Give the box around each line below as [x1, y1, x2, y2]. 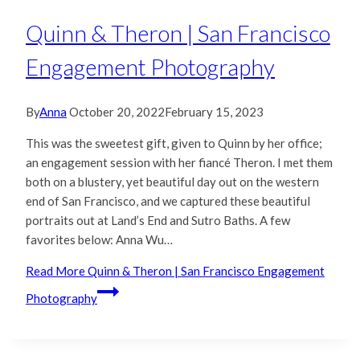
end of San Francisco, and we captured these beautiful [26, 194, 310, 209]
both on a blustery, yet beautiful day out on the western [26, 174, 319, 190]
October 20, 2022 [69, 104, 165, 120]
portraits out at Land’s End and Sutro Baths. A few [26, 213, 290, 228]
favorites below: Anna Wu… [26, 232, 173, 247]
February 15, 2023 [165, 104, 264, 120]
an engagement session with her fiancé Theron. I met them [26, 155, 333, 170]
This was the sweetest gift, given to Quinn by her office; [26, 136, 322, 151]
